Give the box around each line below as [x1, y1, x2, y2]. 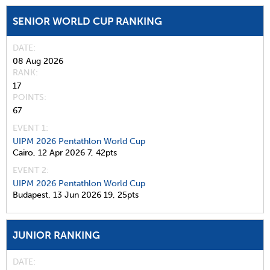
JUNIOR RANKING [13, 228, 100, 241]
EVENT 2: [13, 165, 49, 175]
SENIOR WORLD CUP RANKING [13, 14, 162, 27]
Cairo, [13, 147, 36, 158]
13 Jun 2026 [53, 189, 101, 200]
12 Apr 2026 [38, 147, 85, 158]
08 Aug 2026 [13, 55, 63, 66]
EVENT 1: [13, 122, 48, 133]
